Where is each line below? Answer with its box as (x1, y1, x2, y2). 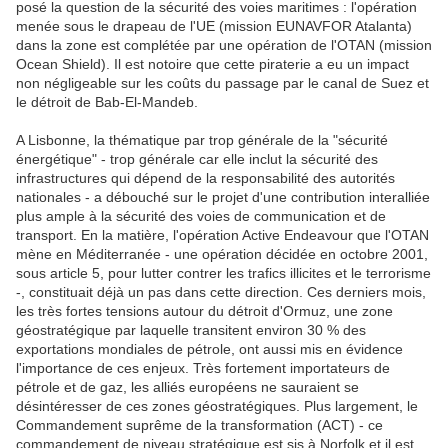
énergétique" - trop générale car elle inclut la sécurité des (16, 151, 378, 168)
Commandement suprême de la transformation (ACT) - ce (16, 417, 383, 434)
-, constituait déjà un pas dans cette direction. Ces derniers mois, (16, 284, 426, 301)
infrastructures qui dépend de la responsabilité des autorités (16, 170, 395, 187)
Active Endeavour (242, 227, 353, 244)
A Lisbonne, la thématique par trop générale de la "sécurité (16, 132, 388, 149)
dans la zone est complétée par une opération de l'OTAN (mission (16, 37, 432, 54)
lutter (141, 265, 173, 282)
